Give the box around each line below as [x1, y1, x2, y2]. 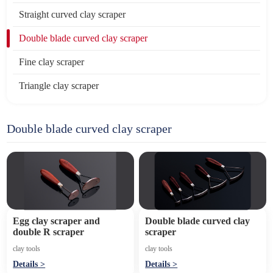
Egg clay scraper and [13, 216, 101, 226]
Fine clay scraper [19, 57, 85, 67]
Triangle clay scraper [19, 80, 99, 91]
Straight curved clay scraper [19, 9, 126, 19]
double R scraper [13, 227, 85, 237]
